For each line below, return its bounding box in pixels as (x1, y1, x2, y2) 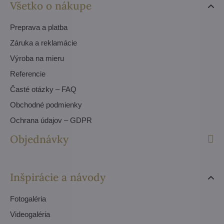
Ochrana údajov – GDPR (10, 115, 92, 124)
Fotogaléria (10, 194, 46, 203)
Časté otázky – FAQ (10, 84, 76, 93)
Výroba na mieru (10, 53, 64, 62)
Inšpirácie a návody (10, 170, 105, 184)
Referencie (10, 69, 45, 78)
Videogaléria (10, 209, 50, 218)
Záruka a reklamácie (10, 38, 77, 47)
